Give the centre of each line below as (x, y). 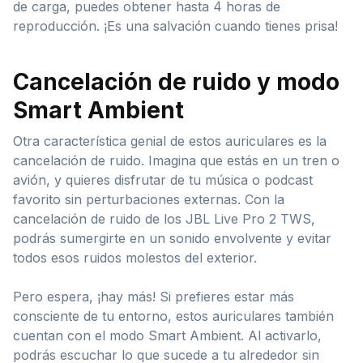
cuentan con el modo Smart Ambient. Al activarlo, (167, 335)
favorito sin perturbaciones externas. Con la (149, 199)
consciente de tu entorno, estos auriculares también (173, 316)
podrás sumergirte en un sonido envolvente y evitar (172, 238)
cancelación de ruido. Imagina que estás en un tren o (176, 160)
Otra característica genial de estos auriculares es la (170, 141)
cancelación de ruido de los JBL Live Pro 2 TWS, (164, 218)
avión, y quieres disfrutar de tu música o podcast (163, 179)
